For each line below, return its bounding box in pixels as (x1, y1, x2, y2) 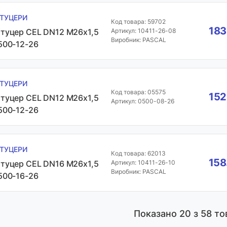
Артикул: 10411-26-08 (110, 27, 176, 34)
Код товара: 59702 (110, 18, 166, 25)
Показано (133, 208, 179, 219)
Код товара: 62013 (110, 149, 166, 157)
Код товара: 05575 (110, 88, 166, 96)
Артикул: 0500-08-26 (110, 97, 174, 105)
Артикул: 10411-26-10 (110, 159, 175, 166)
